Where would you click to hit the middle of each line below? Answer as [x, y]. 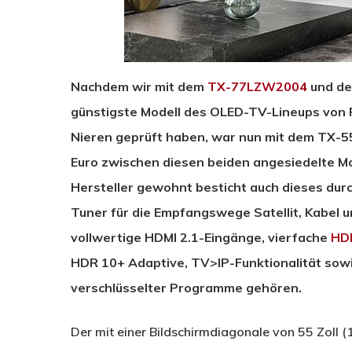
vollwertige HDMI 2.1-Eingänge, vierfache [201, 237]
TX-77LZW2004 [257, 86]
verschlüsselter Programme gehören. [186, 287]
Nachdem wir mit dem [139, 86]
